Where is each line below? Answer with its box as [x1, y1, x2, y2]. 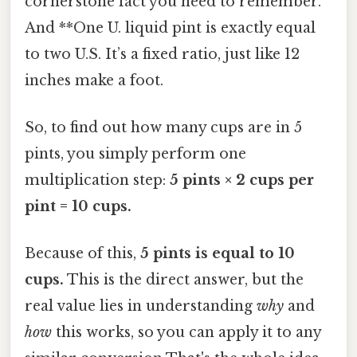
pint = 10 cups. [25, 198, 131, 216]
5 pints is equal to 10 [140, 245, 295, 263]
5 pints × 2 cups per [170, 171, 314, 190]
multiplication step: [25, 171, 170, 190]
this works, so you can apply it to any [52, 324, 321, 342]
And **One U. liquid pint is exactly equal [25, 18, 316, 37]
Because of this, [25, 245, 140, 263]
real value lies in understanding [25, 297, 257, 316]
